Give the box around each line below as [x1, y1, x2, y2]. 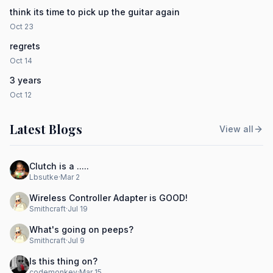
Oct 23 [10, 22, 34, 31]
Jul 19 [68, 204, 88, 213]
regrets [10, 41, 40, 51]
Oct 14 [10, 56, 32, 65]
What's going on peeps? [29, 224, 133, 235]
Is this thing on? [29, 256, 97, 266]
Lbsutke [29, 172, 58, 182]
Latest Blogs [10, 121, 82, 137]
